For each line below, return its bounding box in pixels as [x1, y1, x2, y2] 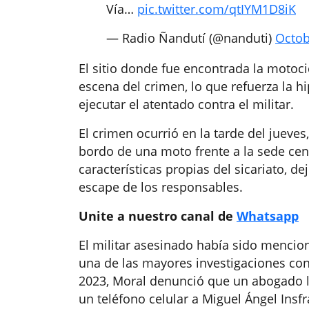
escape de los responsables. [79, 179, 243, 196]
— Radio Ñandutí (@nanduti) [106, 30, 275, 47]
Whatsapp [237, 208, 299, 225]
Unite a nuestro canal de [79, 208, 237, 225]
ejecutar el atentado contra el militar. [79, 96, 294, 113]
